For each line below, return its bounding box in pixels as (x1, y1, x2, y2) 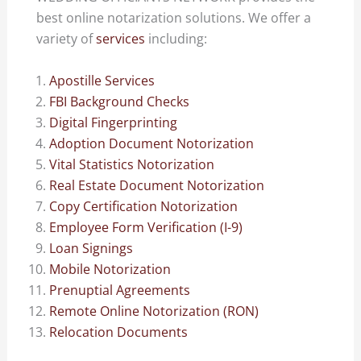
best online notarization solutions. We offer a (36, 9, 312, 27)
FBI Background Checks (49, 92, 190, 110)
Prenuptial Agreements (49, 280, 191, 299)
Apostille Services (49, 71, 156, 89)
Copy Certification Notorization (49, 197, 239, 215)
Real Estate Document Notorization (49, 176, 265, 194)
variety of (36, 30, 97, 48)
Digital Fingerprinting (49, 113, 178, 131)
